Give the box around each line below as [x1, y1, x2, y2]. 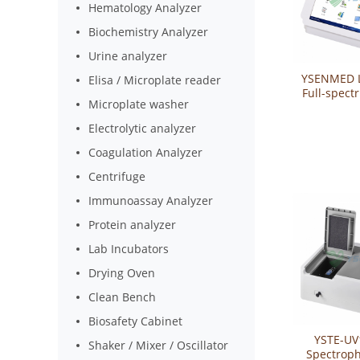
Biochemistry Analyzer [88, 24, 209, 39]
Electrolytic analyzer [88, 121, 197, 136]
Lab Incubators [88, 241, 170, 256]
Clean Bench [88, 289, 157, 305]
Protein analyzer [88, 217, 177, 232]
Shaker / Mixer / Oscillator [88, 337, 229, 353]
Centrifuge [88, 169, 146, 184]
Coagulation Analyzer [88, 145, 203, 160]
